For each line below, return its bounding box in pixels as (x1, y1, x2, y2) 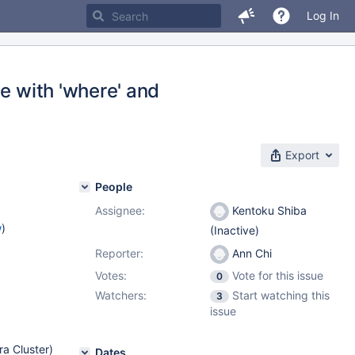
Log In (307, 9, 339, 22)
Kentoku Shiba (229, 204, 307, 217)
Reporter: (95, 246, 143, 260)
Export (285, 148, 319, 162)
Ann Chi (229, 246, 272, 260)
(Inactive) (210, 223, 259, 238)
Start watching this (232, 288, 330, 302)
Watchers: (95, 288, 147, 302)
